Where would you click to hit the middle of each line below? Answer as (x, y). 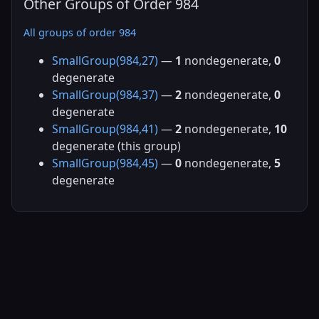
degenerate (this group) (116, 146)
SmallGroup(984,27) (105, 60)
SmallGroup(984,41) (105, 129)
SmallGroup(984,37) (105, 94)
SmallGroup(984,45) (105, 163)
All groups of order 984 (80, 32)
